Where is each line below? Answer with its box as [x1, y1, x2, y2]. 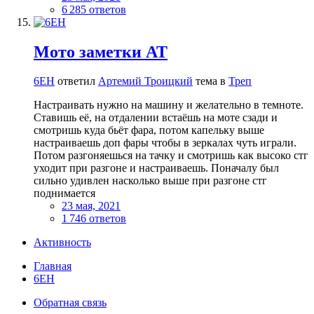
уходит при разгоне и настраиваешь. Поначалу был [34, 162, 279, 175]
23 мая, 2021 [62, 200, 121, 212]
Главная [34, 260, 71, 273]
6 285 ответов [62, 3, 126, 15]
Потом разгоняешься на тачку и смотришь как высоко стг [34, 149, 308, 162]
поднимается [34, 187, 95, 200]
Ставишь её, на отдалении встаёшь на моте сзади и [34, 111, 278, 124]
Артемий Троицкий [98, 75, 193, 88]
